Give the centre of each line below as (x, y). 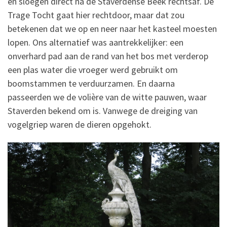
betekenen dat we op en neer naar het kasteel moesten (112, 28)
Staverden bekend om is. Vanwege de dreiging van (103, 110)
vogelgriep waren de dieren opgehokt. (80, 124)
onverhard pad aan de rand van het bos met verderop (108, 56)
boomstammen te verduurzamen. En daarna (91, 83)
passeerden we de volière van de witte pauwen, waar (107, 97)
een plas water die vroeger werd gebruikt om (93, 69)
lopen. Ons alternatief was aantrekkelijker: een (96, 42)
